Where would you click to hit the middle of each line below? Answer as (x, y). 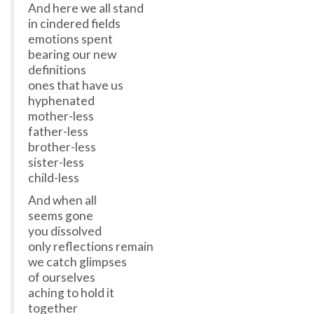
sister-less (56, 163)
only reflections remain (91, 247)
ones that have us (76, 86)
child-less (54, 178)
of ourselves (62, 278)
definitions (57, 70)
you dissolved (65, 231)
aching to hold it (71, 293)
